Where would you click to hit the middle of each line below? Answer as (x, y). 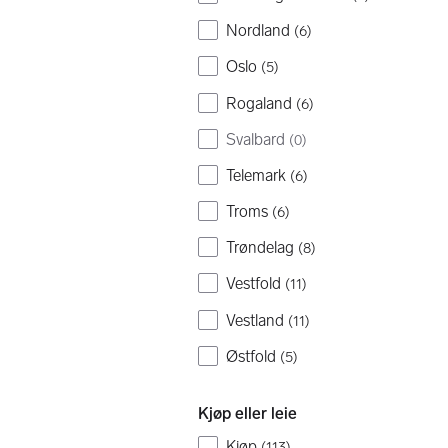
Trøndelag (260, 248)
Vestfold (253, 284)
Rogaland (259, 103)
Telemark (256, 175)
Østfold (251, 356)
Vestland (255, 320)
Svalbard (255, 139)
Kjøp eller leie (247, 413)
